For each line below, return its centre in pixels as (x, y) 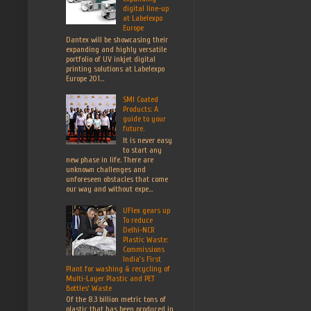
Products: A (140, 109)
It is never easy (147, 140)
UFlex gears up (146, 210)
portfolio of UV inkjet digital (111, 59)
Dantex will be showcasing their (117, 39)
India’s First (142, 259)
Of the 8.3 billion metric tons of (116, 299)
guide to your (144, 119)
